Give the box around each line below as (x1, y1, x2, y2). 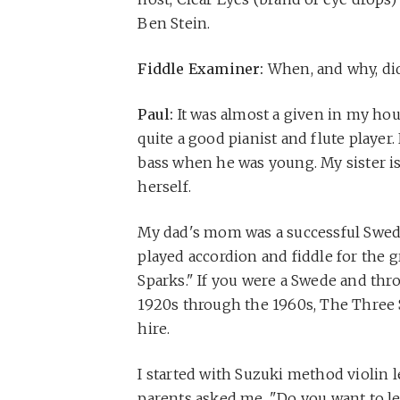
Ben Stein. (137, 13, 211, 32)
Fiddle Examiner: (137, 59, 264, 78)
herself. (137, 177, 192, 196)
